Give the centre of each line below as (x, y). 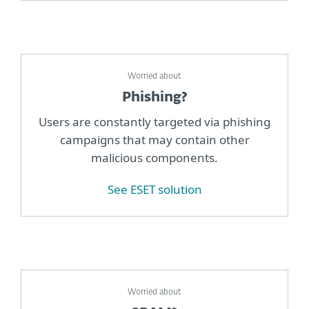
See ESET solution (154, 189)
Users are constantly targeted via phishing (154, 122)
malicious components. (154, 158)
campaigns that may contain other (154, 140)
